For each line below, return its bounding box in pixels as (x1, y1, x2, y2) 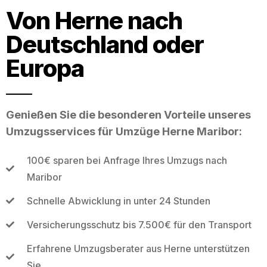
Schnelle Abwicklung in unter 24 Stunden (26, 194, 210, 207)
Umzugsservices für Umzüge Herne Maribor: (6, 125, 242, 138)
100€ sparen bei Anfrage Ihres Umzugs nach (26, 154, 227, 166)
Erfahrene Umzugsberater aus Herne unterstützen (26, 242, 250, 254)
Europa (6, 53, 84, 83)
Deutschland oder (6, 29, 204, 59)
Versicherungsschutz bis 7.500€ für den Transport (26, 218, 252, 231)
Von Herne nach (6, 5, 182, 35)
